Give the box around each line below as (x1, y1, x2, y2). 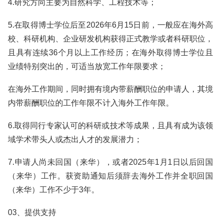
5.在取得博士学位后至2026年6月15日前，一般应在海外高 (8, 21, 213, 29)
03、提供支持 (8, 208, 56, 217)
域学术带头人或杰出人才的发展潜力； (8, 135, 142, 144)
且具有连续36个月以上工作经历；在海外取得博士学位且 (8, 48, 213, 57)
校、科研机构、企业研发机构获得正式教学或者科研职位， (8, 35, 213, 43)
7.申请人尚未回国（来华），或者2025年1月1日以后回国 (8, 158, 213, 166)
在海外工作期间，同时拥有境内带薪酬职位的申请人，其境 (8, 85, 213, 93)
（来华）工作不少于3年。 (8, 185, 99, 194)
